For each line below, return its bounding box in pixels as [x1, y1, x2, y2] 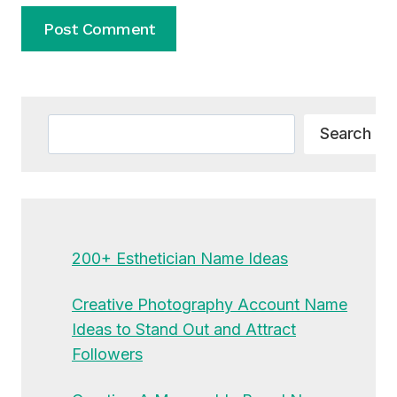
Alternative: [21, 76, 105, 96]
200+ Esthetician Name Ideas [72, 248, 288, 268]
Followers [72, 344, 143, 363]
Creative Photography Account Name [72, 294, 347, 314]
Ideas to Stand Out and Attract [72, 319, 296, 339]
